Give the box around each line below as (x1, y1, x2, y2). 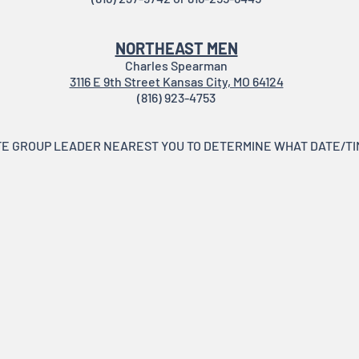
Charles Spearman (125, 58, 228, 73)
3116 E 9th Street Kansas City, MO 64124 (69, 74, 284, 89)
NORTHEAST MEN (115, 38, 238, 58)
